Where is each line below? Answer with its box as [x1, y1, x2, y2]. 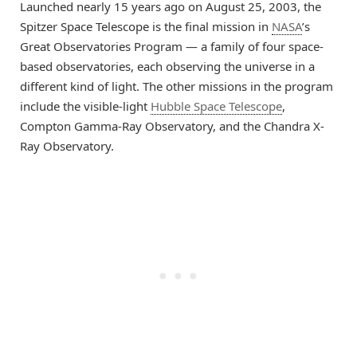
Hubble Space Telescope [151, 98, 282, 115]
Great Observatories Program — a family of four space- [20, 38, 324, 55]
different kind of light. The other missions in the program [20, 78, 333, 95]
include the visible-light [20, 98, 151, 115]
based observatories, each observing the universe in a [20, 58, 315, 75]
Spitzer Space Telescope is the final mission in [20, 18, 272, 35]
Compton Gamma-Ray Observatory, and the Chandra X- [20, 118, 324, 135]
